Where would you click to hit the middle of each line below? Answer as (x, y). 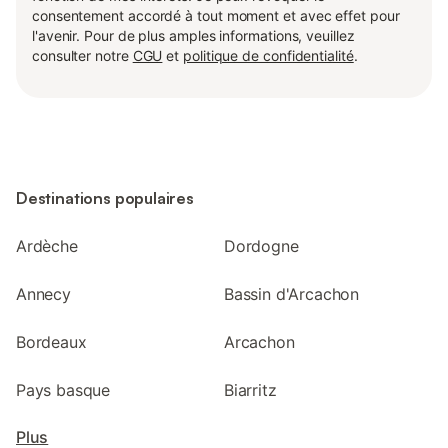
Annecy (43, 294)
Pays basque (63, 390)
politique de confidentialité (268, 56)
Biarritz (250, 390)
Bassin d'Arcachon (292, 294)
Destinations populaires (105, 198)
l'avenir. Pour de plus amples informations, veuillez (193, 36)
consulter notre (82, 56)
